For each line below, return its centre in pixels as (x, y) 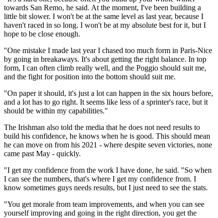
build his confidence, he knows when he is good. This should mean (107, 136)
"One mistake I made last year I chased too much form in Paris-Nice (108, 50)
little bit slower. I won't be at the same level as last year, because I (104, 16)
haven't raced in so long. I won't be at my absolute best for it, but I (105, 25)
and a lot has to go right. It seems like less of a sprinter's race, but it (106, 102)
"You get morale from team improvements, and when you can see (104, 204)
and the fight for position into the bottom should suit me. (90, 76)
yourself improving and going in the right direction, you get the (100, 213)
